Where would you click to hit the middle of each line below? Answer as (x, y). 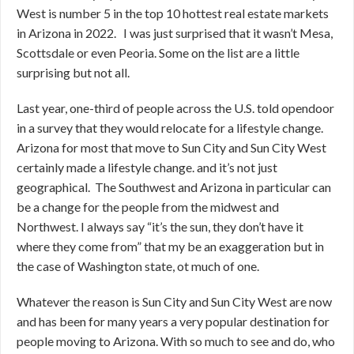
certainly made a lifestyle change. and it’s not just (147, 167)
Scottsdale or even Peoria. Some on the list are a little (158, 53)
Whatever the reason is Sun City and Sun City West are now (174, 301)
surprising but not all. (73, 72)
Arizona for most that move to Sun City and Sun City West (171, 147)
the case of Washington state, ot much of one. (138, 266)
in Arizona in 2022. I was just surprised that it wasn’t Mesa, (175, 33)
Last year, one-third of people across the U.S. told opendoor (175, 108)
